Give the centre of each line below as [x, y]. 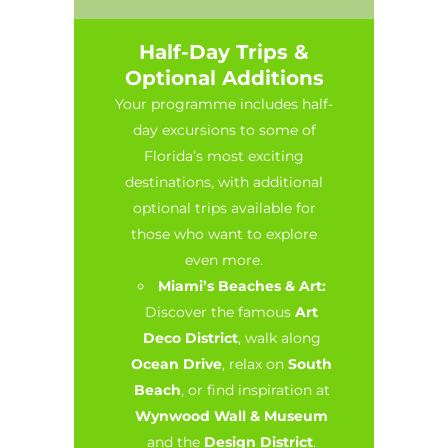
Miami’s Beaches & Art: [241, 286]
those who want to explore [224, 234]
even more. [224, 260]
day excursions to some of [224, 130]
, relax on [255, 364]
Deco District [190, 338]
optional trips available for [224, 208]
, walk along [279, 338]
